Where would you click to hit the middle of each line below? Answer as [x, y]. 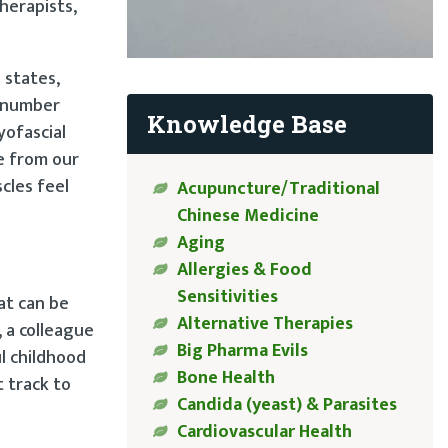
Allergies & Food [244, 270]
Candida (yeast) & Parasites [286, 405]
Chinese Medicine [247, 216]
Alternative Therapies [264, 324]
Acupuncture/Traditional [278, 189]
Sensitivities [227, 297]
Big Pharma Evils [242, 351]
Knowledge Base [246, 123]
